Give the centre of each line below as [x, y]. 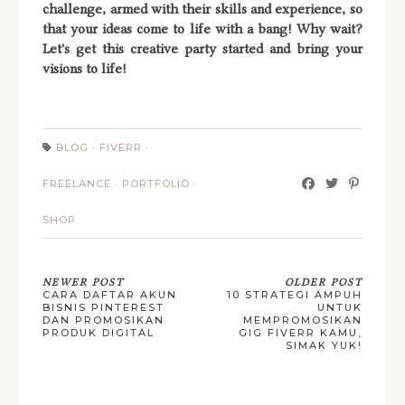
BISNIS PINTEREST [104, 308]
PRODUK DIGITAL [99, 333]
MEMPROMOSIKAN [302, 320]
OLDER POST [323, 283]
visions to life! [85, 69]
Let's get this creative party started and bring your [202, 49]
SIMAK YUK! [324, 346]
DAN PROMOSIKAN [104, 320]
